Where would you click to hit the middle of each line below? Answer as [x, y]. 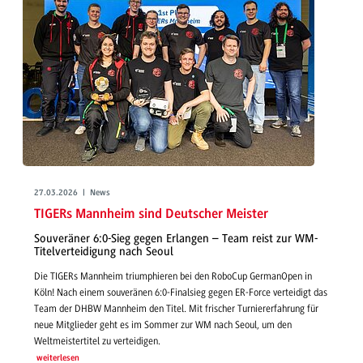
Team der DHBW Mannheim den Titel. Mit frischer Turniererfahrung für [176, 309]
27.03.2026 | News [72, 193]
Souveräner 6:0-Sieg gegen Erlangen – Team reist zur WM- [176, 238]
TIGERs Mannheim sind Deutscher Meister [151, 215]
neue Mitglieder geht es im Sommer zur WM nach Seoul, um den [163, 325]
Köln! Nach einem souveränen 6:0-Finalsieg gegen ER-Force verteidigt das [181, 293]
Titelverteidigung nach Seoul [104, 251]
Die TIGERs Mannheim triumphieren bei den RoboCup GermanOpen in [173, 277]
